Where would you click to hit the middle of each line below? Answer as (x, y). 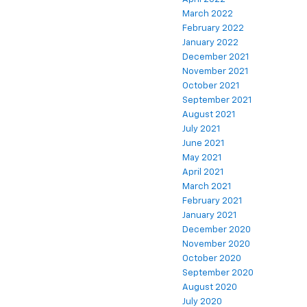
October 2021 (211, 86)
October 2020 (212, 259)
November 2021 (215, 72)
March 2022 (208, 14)
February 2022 (213, 29)
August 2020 (210, 288)
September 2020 (218, 273)
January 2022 (210, 43)
